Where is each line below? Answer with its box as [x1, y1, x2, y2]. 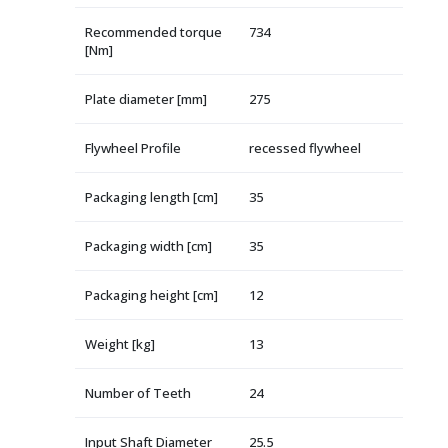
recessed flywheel [249, 138, 361, 157]
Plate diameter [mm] [85, 89, 207, 108]
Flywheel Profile [85, 138, 181, 157]
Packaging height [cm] [85, 285, 218, 304]
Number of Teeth [85, 383, 191, 402]
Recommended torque [85, 22, 222, 41]
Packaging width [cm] [85, 236, 212, 255]
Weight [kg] [85, 334, 155, 353]
